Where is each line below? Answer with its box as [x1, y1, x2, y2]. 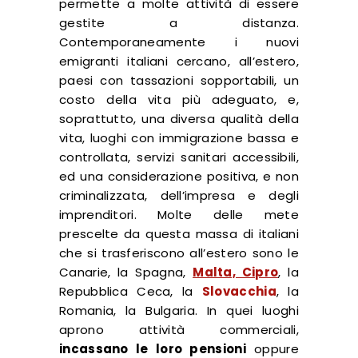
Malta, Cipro [193, 263, 279, 280]
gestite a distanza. [59, 14, 299, 31]
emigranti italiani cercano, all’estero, [59, 52, 299, 70]
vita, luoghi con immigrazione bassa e [59, 129, 299, 146]
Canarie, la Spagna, [59, 263, 193, 280]
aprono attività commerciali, [59, 320, 299, 338]
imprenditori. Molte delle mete [59, 205, 299, 223]
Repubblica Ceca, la [59, 282, 202, 300]
